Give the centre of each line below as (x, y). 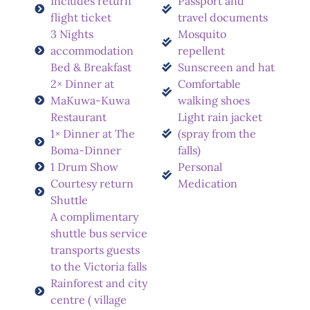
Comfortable (209, 83)
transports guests (95, 249)
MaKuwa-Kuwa (90, 100)
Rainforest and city (99, 283)
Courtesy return (92, 183)
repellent (201, 50)
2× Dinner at (82, 83)
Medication (207, 183)
